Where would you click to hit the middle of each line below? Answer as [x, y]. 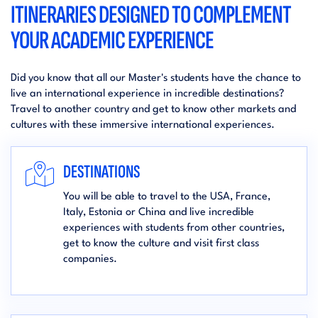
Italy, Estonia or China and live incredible [158, 213]
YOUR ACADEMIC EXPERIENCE [112, 41]
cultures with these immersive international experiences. [143, 125]
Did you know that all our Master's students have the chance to [156, 78]
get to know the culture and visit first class [161, 244]
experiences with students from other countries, [174, 228]
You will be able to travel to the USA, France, [166, 197]
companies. [90, 259]
